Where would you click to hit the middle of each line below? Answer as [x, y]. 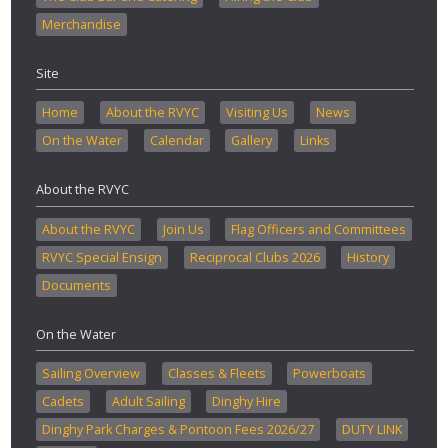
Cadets [63, 402]
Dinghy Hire [247, 402]
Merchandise [81, 25]
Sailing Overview [91, 374]
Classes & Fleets [216, 374]
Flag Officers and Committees [319, 229]
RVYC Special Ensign [102, 257]
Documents [76, 285]
